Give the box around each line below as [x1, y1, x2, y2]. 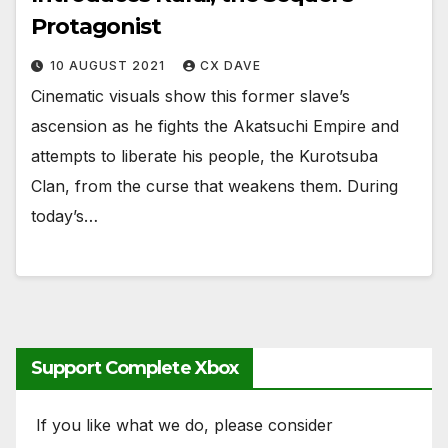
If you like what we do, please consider [36, 415, 333, 436]
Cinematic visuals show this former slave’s [31, 85, 350, 106]
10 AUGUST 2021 [50, 57, 169, 73]
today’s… [31, 205, 98, 226]
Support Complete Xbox [31, 357, 239, 380]
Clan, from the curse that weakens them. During [31, 175, 398, 196]
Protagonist [31, 12, 161, 40]
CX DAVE [200, 57, 261, 73]
